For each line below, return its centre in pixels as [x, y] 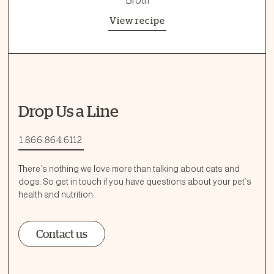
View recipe [137, 20]
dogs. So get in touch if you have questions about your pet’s [135, 181]
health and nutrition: [56, 194]
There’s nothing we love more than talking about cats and [129, 168]
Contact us [62, 233]
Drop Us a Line [68, 111]
